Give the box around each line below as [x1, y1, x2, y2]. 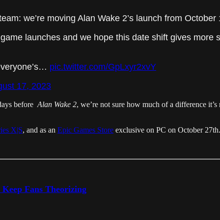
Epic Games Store [57, 126, 113, 135]
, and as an [23, 126, 57, 135]
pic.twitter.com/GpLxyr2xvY [50, 62, 156, 72]
